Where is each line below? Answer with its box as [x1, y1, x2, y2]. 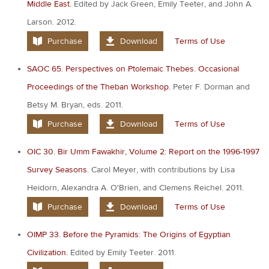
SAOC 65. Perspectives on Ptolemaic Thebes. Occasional [27, 63, 239, 74]
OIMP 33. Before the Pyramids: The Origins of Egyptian [27, 229, 231, 240]
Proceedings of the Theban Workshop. [27, 81, 171, 92]
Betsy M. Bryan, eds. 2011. [27, 99, 123, 110]
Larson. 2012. [27, 16, 76, 28]
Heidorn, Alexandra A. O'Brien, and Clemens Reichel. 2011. [27, 182, 244, 193]
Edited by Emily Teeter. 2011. [68, 247, 176, 258]
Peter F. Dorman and [171, 81, 250, 92]
